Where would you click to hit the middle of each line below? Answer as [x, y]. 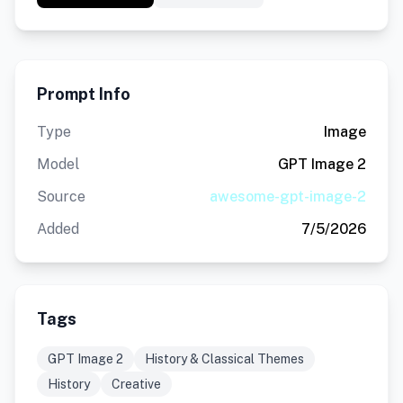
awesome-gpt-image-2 [288, 197]
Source [61, 197]
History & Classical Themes [224, 359]
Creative [136, 384]
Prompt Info [84, 94]
